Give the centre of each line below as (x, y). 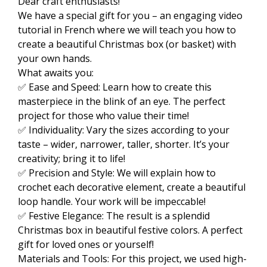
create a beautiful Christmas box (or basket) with (127, 44)
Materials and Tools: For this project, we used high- (132, 259)
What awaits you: (56, 73)
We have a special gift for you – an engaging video (130, 16)
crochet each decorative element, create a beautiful (132, 187)
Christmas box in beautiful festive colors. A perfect (130, 230)
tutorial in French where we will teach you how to (127, 30)
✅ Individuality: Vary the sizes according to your (124, 130)
